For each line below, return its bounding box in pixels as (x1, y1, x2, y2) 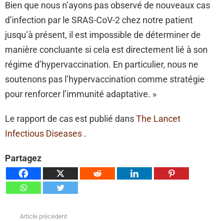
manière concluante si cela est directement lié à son (5, 44, 208, 55)
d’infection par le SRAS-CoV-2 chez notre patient (5, 14, 193, 25)
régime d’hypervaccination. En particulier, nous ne (5, 59, 198, 70)
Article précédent (20, 212, 67, 220)
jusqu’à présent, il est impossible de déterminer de (5, 29, 201, 40)
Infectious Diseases (5, 128, 82, 139)
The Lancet (136, 113, 181, 124)
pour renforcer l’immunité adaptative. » (5, 88, 156, 99)
